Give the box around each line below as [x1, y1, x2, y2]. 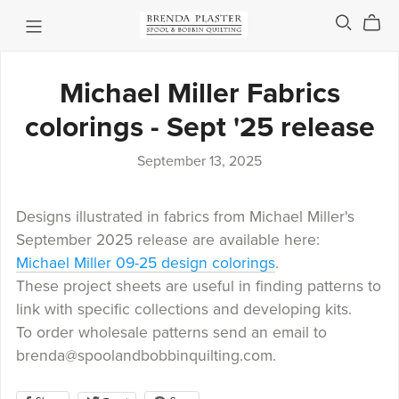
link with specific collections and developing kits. [15, 300, 352, 320]
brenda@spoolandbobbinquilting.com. [15, 346, 276, 366]
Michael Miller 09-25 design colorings [15, 254, 275, 273]
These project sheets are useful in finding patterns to [15, 277, 381, 297]
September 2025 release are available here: [15, 231, 320, 250]
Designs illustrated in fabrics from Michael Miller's [15, 208, 354, 227]
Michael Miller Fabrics [59, 77, 340, 111]
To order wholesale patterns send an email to [15, 323, 327, 343]
